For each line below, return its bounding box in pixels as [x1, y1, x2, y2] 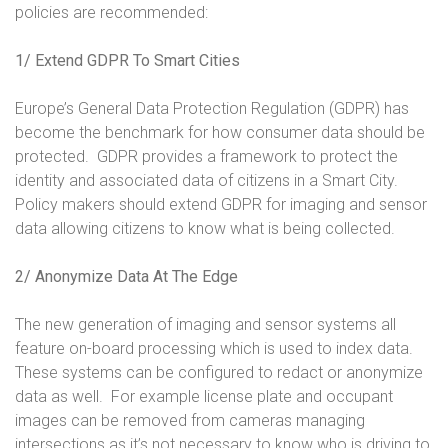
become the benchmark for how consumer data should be [15, 123, 425, 142]
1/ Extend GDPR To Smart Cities [15, 51, 240, 70]
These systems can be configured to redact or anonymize [15, 363, 423, 382]
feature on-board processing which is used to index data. [15, 339, 417, 358]
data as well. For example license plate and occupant [15, 387, 393, 406]
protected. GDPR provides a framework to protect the [15, 147, 398, 166]
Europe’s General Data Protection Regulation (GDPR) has [15, 99, 409, 118]
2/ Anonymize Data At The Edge [15, 267, 238, 286]
